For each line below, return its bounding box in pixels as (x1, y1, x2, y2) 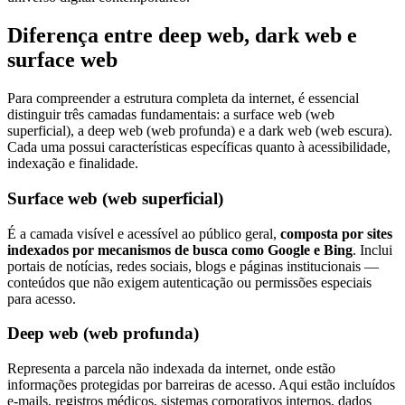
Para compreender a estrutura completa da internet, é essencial (7, 90, 359, 107)
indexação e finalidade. (7, 155, 138, 172)
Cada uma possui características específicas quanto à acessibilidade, (7, 139, 391, 155)
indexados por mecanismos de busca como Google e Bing (7, 241, 353, 258)
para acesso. (7, 290, 76, 306)
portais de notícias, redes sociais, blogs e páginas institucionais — (7, 258, 379, 274)
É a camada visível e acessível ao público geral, (7, 225, 277, 241)
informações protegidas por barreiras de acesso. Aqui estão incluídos (7, 377, 395, 393)
